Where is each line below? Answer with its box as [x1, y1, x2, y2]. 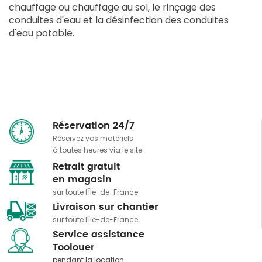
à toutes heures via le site [52, 145, 142, 156]
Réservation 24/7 [52, 118, 135, 134]
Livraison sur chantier [52, 199, 158, 215]
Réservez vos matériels [52, 133, 133, 144]
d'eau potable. [9, 26, 74, 40]
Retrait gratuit [52, 159, 120, 175]
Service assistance [52, 227, 144, 243]
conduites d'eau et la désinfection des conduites [9, 13, 229, 27]
